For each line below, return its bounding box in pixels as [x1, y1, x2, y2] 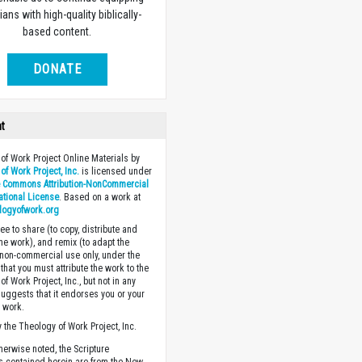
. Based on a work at [59, 191, 141, 203]
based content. [23, 24, 92, 38]
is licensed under [79, 165, 153, 177]
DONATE [32, 61, 82, 77]
